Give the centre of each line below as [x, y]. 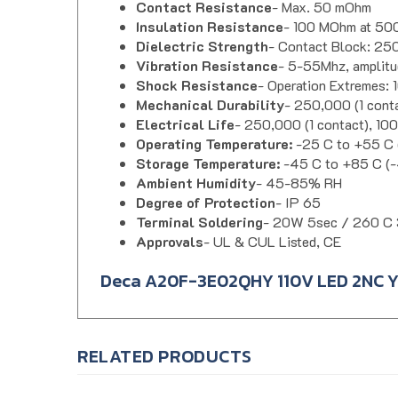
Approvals [170, 226]
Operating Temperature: [216, 128]
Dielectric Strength [202, 30]
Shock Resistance [197, 69]
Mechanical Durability [210, 89]
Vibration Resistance [207, 50]
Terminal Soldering [199, 206]
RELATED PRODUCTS [165, 341]
